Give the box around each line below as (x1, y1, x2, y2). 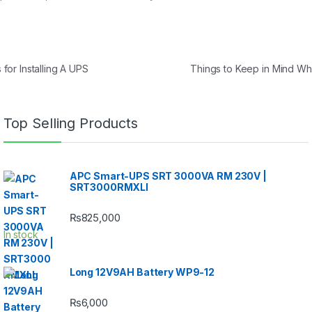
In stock (3, 228, 38, 240)
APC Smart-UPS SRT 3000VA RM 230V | (69, 169, 267, 182)
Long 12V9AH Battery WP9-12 (69, 265, 215, 278)
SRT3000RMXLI (69, 180, 148, 193)
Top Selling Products (3, 114, 138, 132)
